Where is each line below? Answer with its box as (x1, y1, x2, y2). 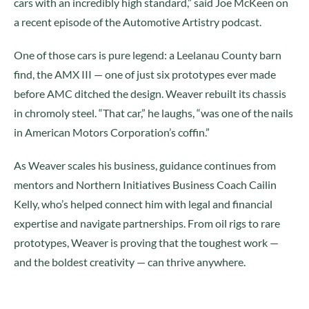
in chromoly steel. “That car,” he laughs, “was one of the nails (14, 106, 293, 119)
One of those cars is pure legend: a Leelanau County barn (14, 48, 281, 61)
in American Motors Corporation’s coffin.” (14, 126, 210, 139)
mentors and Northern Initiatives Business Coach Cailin (14, 178, 277, 191)
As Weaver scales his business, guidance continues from (14, 159, 276, 172)
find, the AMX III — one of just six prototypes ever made (14, 68, 276, 81)
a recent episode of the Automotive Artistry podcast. (14, 15, 261, 28)
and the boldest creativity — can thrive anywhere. (14, 255, 246, 268)
